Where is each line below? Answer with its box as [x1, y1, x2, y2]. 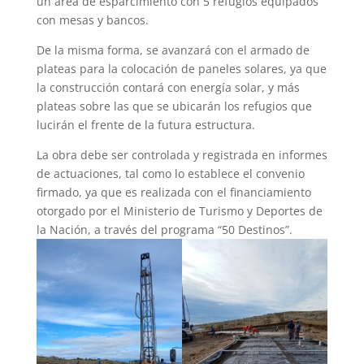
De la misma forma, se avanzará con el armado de [36, 41, 310, 58]
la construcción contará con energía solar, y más [36, 79, 300, 95]
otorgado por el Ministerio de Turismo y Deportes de [36, 202, 323, 219]
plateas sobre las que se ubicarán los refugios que [36, 97, 312, 114]
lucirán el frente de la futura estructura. [36, 116, 255, 132]
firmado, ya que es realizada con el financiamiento [36, 184, 311, 200]
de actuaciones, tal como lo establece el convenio [36, 165, 305, 181]
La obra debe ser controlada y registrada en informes [36, 146, 327, 162]
